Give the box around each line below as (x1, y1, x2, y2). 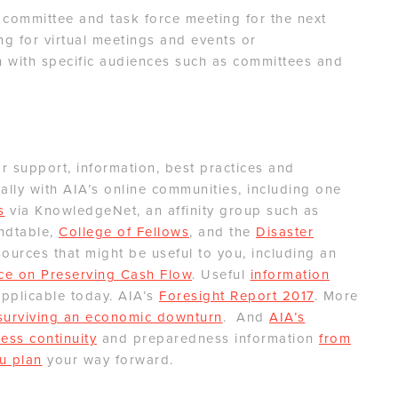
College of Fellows (59, 224, 189, 241)
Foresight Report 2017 (159, 288, 314, 305)
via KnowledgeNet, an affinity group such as (4, 203, 320, 219)
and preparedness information (97, 330, 319, 347)
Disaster (256, 224, 314, 241)
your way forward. (42, 352, 174, 369)
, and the (189, 224, 256, 241)
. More (314, 288, 359, 305)
